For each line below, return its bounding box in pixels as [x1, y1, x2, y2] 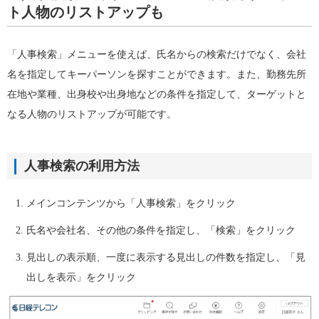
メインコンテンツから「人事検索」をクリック [26, 198, 236, 209]
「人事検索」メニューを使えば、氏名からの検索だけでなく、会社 [7, 49, 306, 61]
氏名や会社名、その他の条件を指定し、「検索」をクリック [26, 225, 296, 236]
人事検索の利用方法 [24, 159, 140, 174]
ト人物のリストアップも [7, 4, 164, 21]
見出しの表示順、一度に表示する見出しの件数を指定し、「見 [26, 252, 305, 263]
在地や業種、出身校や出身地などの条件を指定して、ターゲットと [7, 89, 306, 100]
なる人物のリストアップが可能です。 [7, 109, 177, 120]
